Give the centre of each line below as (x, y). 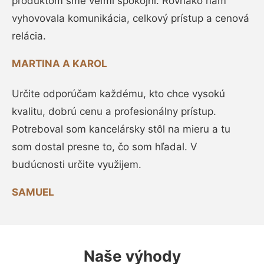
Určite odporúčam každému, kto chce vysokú (118, 94)
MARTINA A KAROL (60, 64)
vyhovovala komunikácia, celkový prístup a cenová (131, 18)
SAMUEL (33, 192)
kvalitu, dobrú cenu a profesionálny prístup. (114, 111)
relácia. (29, 36)
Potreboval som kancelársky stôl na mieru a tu (121, 129)
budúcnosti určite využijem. (77, 164)
